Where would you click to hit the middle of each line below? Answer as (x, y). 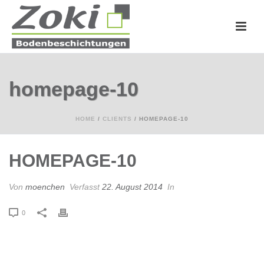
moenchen (45, 187)
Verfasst (85, 187)
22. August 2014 (132, 187)
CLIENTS (117, 119)
